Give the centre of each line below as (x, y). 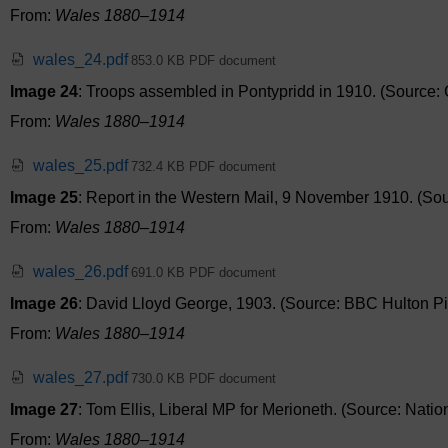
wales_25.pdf (80, 166)
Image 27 (44, 410)
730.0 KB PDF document (203, 379)
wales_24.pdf (80, 60)
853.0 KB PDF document (203, 61)
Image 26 (44, 304)
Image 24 (44, 92)
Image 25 (44, 198)
